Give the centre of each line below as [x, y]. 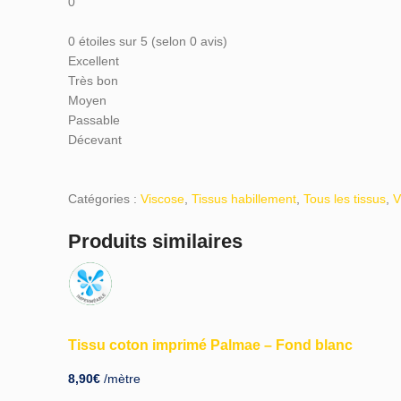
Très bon [93, 81]
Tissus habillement [244, 199]
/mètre [120, 378]
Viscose [162, 199]
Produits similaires [155, 242]
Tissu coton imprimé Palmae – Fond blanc [210, 344]
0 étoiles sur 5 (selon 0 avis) [148, 42]
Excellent [94, 61]
